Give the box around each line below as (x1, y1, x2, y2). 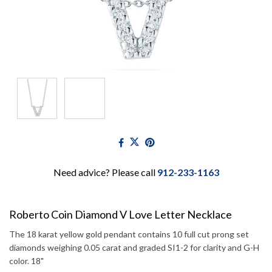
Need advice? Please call (53, 166, 157, 178)
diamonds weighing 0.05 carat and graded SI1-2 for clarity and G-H (9, 242, 259, 253)
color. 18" (9, 256, 44, 267)
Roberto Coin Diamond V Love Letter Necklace (9, 208, 232, 222)
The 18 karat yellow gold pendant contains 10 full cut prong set (9, 229, 249, 240)
